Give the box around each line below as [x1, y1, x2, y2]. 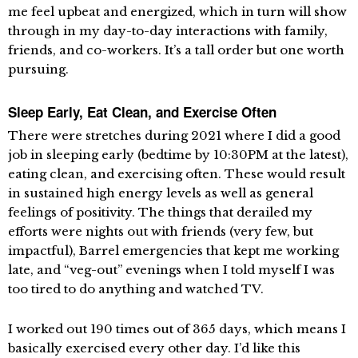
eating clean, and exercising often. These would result [8, 166, 345, 182]
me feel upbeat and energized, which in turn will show [8, 4, 347, 20]
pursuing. [8, 62, 69, 78]
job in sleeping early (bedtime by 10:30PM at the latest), [8, 147, 348, 163]
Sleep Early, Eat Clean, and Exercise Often [8, 102, 276, 122]
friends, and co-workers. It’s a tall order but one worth [8, 42, 344, 58]
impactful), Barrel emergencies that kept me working [8, 243, 339, 259]
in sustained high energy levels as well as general [8, 185, 313, 201]
